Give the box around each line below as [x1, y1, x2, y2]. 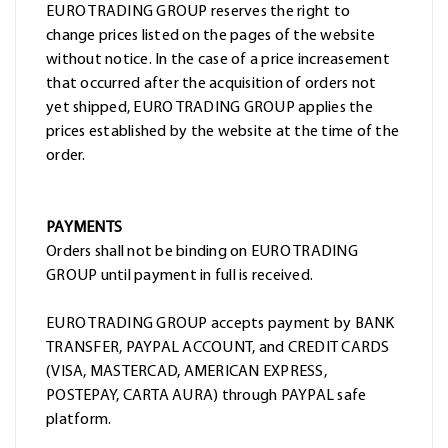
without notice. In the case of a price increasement [46, 52, 390, 69]
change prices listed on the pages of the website [46, 28, 375, 45]
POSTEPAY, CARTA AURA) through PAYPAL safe [46, 388, 367, 405]
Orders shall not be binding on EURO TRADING [46, 244, 358, 261]
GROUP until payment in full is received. [46, 268, 313, 285]
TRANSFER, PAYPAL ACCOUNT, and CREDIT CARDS [46, 340, 390, 357]
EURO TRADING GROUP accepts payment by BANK [46, 316, 395, 333]
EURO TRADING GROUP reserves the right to [46, 4, 350, 21]
